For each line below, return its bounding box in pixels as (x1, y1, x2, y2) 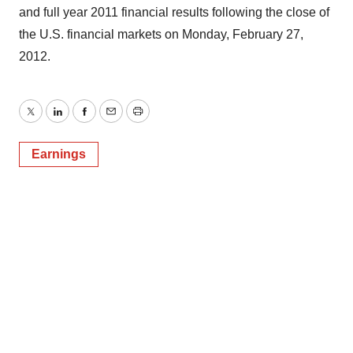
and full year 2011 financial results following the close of (19, 6, 329, 19)
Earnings (32, 147, 86, 161)
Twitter (29, 113, 67, 128)
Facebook (83, 113, 139, 128)
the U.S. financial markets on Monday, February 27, (19, 28, 303, 41)
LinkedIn (56, 113, 105, 128)
